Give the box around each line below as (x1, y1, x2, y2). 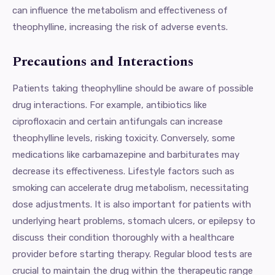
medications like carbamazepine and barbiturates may (12, 149, 239, 160)
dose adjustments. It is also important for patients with (12, 198, 251, 210)
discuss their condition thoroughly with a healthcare (12, 231, 234, 243)
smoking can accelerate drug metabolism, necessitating (12, 182, 249, 193)
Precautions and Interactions (12, 51, 193, 72)
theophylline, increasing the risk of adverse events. (12, 21, 228, 33)
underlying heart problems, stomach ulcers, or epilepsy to (12, 215, 255, 227)
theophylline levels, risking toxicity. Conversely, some (12, 132, 235, 144)
